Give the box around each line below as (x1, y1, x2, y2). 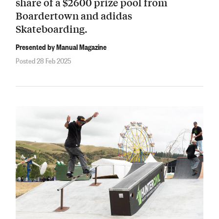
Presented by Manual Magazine (16, 41, 107, 52)
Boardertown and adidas (16, 8, 132, 23)
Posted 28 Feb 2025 (16, 55, 71, 66)
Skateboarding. (16, 22, 88, 36)
